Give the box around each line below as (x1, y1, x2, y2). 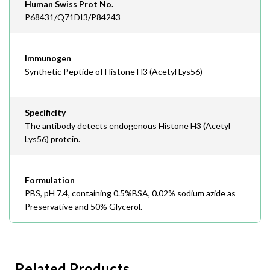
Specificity (25, 107, 66, 118)
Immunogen (25, 53, 71, 63)
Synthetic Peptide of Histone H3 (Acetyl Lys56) (25, 66, 202, 77)
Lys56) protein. (25, 134, 80, 144)
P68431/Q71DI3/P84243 (25, 12, 121, 22)
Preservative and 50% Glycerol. (25, 201, 142, 212)
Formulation (25, 175, 75, 185)
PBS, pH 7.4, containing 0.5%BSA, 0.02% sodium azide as (25, 188, 236, 198)
